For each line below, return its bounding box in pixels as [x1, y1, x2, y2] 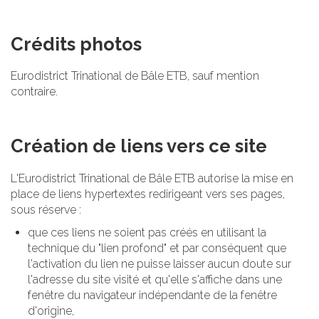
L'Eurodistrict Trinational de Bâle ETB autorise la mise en [11, 171, 293, 185]
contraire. [11, 85, 58, 99]
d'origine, [28, 303, 74, 318]
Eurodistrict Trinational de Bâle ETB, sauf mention [11, 69, 259, 83]
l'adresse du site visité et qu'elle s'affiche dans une [28, 272, 282, 286]
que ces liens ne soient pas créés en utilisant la [28, 225, 266, 239]
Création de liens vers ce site [11, 135, 267, 157]
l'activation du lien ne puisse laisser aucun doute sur [28, 256, 291, 271]
